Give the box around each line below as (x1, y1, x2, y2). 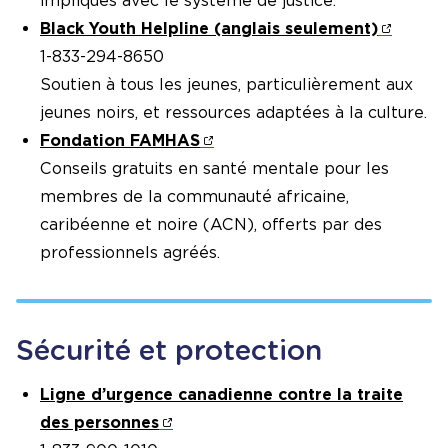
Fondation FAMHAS (40, 130, 200, 150)
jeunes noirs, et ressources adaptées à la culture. (40, 102, 427, 122)
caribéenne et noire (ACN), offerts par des (40, 214, 382, 234)
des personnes (40, 412, 159, 432)
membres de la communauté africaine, (40, 186, 349, 206)
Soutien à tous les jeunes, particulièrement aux (40, 74, 413, 94)
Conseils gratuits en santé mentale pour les (40, 158, 389, 178)
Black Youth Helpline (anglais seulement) (40, 18, 378, 38)
